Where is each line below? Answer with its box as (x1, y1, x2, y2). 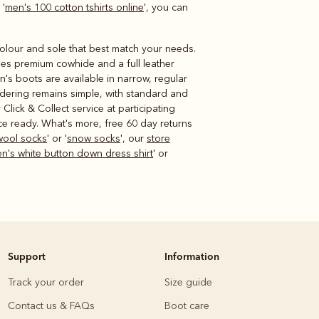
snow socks (67, 132, 120, 145)
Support (8, 249, 46, 263)
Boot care (164, 299, 209, 312)
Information (164, 249, 219, 263)
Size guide (164, 276, 212, 288)
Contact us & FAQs (8, 299, 95, 312)
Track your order (8, 276, 84, 288)
